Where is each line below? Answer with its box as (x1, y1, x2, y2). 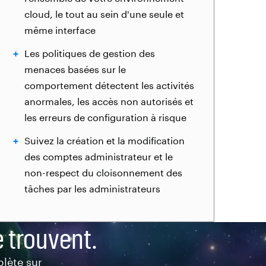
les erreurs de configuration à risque (24, 112, 186, 123)
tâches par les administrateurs (24, 183, 160, 194)
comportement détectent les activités (24, 80, 194, 91)
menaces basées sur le (24, 64, 126, 75)
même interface (24, 24, 96, 36)
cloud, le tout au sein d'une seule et (24, 8, 184, 20)
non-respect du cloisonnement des (24, 167, 182, 178)
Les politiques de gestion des (24, 47, 155, 59)
